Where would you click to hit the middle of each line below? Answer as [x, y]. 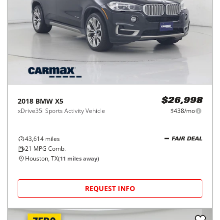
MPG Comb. [49, 149]
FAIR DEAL [187, 139]
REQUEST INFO [110, 188]
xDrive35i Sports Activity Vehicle [61, 111]
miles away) [82, 158]
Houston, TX [41, 158]
